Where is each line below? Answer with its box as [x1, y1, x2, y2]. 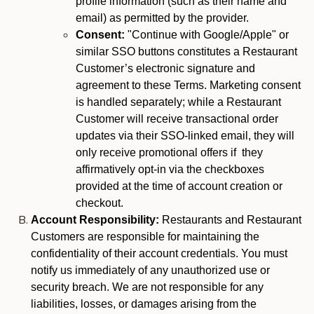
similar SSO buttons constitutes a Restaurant [76, 46, 297, 57]
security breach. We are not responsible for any [31, 281, 264, 293]
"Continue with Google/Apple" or [125, 29, 289, 41]
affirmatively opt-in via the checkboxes [76, 163, 264, 175]
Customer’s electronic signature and [76, 62, 255, 74]
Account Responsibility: [31, 214, 159, 226]
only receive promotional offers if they [76, 146, 263, 158]
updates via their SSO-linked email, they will [76, 130, 294, 142]
